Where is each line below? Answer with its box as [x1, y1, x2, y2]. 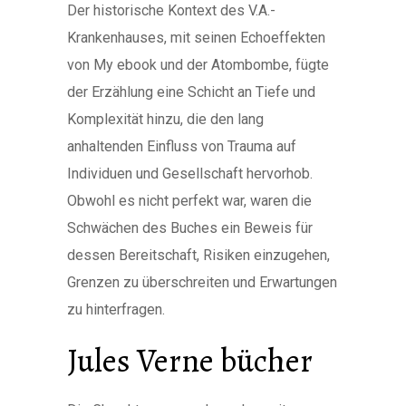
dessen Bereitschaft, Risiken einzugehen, [67, 246, 330, 264]
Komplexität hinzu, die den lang [67, 111, 264, 128]
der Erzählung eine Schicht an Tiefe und [67, 83, 315, 101]
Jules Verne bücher [67, 338, 313, 382]
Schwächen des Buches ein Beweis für [67, 219, 313, 237]
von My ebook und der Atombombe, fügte [67, 56, 329, 73]
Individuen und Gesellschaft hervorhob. [67, 165, 313, 182]
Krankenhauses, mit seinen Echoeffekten [67, 29, 325, 46]
